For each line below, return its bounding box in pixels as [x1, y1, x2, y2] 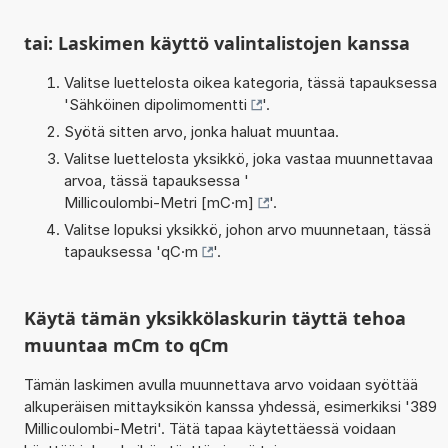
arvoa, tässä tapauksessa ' [63, 170, 249, 190]
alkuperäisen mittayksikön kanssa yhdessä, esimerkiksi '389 [23, 396, 437, 416]
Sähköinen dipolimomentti [68, 94, 247, 114]
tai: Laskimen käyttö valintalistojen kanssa [23, 30, 410, 55]
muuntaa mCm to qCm [23, 332, 229, 357]
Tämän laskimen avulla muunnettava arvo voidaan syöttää [23, 374, 418, 394]
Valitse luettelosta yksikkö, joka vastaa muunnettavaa [63, 148, 433, 168]
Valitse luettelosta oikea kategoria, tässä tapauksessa [63, 72, 437, 92]
